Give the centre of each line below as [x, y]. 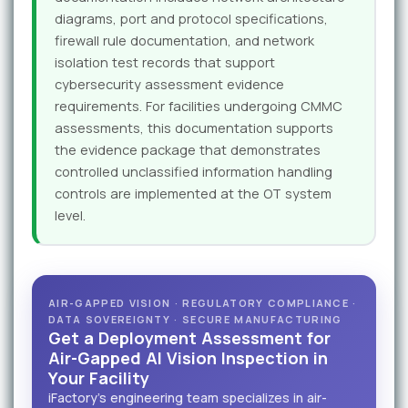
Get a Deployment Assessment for [189, 338]
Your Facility [99, 378]
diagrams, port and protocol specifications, [191, 18]
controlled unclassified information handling [194, 171]
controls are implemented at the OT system [193, 193]
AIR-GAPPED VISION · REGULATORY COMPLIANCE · [203, 303]
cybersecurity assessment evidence [169, 84]
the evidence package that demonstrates [188, 149]
